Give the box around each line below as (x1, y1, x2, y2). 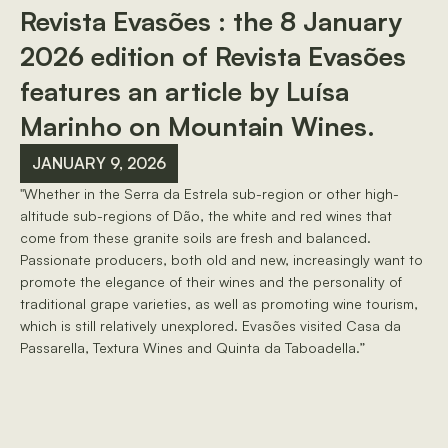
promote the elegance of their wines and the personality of (20, 273, 402, 290)
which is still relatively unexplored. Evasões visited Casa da (20, 317, 401, 334)
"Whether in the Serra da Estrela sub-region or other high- (20, 185, 399, 202)
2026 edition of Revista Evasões (20, 40, 406, 72)
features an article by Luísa (20, 75, 349, 107)
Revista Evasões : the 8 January (20, 5, 402, 37)
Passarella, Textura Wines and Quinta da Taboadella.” (20, 339, 365, 356)
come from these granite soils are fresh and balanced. (20, 229, 371, 246)
